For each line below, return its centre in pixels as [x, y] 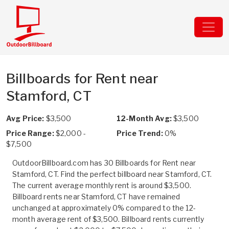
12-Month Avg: [144, 118]
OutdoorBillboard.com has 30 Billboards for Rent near [104, 163]
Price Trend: [140, 133]
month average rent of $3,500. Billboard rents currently [108, 219]
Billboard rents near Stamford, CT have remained [96, 197]
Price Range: [30, 133]
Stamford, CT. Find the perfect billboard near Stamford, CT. [112, 174]
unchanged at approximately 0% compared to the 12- [104, 208]
